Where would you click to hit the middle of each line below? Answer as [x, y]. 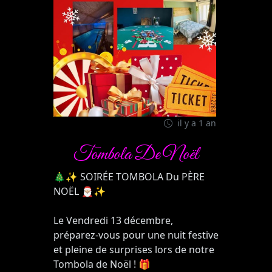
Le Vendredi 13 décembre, [113, 221]
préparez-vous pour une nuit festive [136, 235]
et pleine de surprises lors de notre [134, 250]
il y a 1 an [195, 123]
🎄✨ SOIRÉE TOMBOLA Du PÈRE [129, 177]
